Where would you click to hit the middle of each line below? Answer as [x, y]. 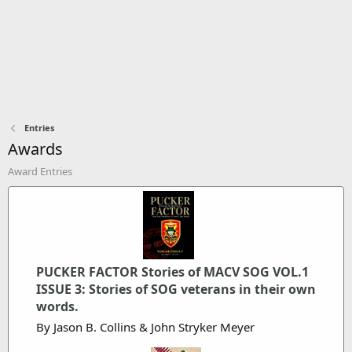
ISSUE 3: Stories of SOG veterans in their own [176, 289]
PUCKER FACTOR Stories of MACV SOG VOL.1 [172, 271]
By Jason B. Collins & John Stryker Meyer [145, 326]
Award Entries [40, 171]
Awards [35, 149]
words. [57, 306]
